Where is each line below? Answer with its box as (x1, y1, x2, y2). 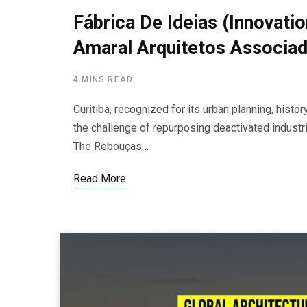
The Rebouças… (73, 140, 149, 153)
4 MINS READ (73, 75, 134, 84)
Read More (73, 172, 126, 185)
